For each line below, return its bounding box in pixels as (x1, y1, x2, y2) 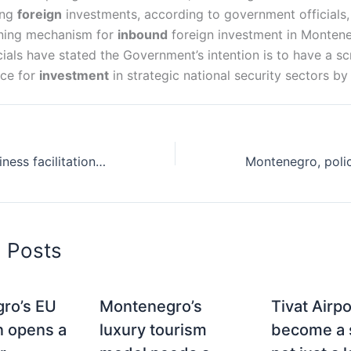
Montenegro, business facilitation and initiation (96, 153, 106, 169)
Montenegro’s (100, 296, 203, 316)
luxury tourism (100, 320, 208, 339)
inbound (118, 27, 168, 42)
